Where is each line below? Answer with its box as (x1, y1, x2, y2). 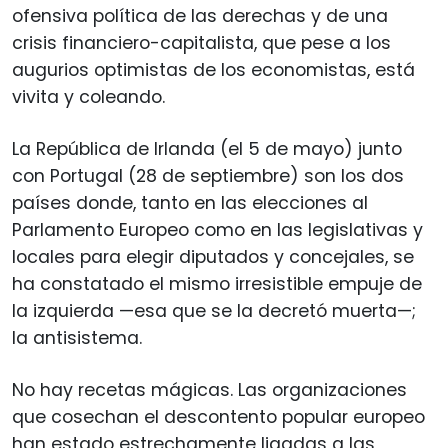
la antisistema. (12, 325, 142, 350)
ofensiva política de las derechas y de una (12, 3, 388, 28)
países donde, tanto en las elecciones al (12, 190, 368, 215)
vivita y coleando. (12, 84, 165, 109)
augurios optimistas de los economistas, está (12, 57, 415, 82)
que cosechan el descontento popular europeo (12, 404, 425, 429)
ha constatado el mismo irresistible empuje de (12, 271, 422, 296)
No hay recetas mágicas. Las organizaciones (12, 377, 407, 402)
